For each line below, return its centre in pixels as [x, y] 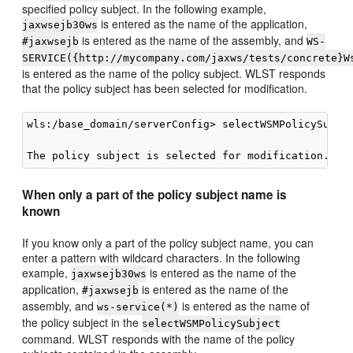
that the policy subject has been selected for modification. [165, 88]
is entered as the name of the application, [203, 24]
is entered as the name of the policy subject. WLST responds [174, 73]
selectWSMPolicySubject [212, 323]
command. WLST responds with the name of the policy [159, 339]
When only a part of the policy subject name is [155, 195]
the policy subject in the [82, 322]
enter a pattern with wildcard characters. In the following [162, 258]
